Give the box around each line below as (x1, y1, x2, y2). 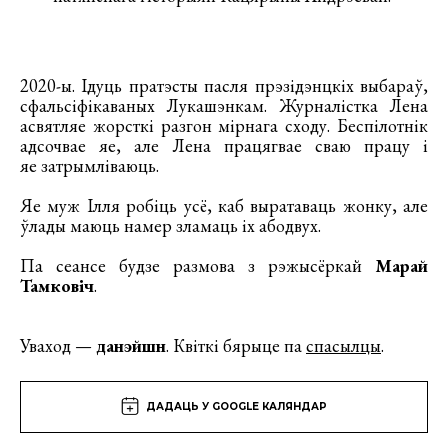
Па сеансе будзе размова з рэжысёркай (20, 253, 375, 277)
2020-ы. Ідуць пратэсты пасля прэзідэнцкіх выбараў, (20, 73, 428, 97)
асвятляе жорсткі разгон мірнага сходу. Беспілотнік (20, 113, 428, 137)
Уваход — (20, 333, 96, 357)
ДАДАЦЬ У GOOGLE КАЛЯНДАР (146, 399, 327, 413)
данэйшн (96, 333, 166, 357)
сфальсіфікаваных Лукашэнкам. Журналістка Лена (20, 93, 428, 117)
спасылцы (306, 333, 381, 357)
